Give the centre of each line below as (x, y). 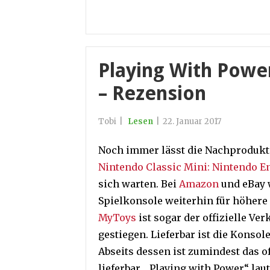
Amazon (199, 184)
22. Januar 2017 (192, 121)
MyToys (117, 218)
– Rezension (152, 93)
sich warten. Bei (139, 184)
